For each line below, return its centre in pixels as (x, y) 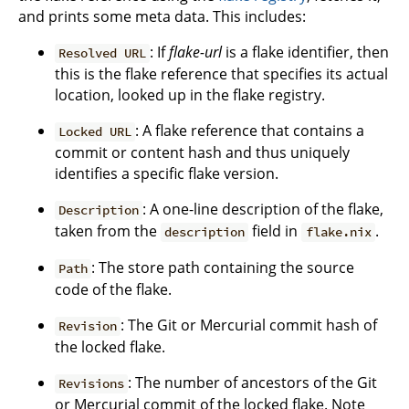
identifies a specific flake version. (167, 174)
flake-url (196, 52)
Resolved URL (103, 53)
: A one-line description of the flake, (263, 210)
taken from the (108, 231)
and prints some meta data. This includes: (162, 17)
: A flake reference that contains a (250, 131)
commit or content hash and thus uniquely (202, 153)
